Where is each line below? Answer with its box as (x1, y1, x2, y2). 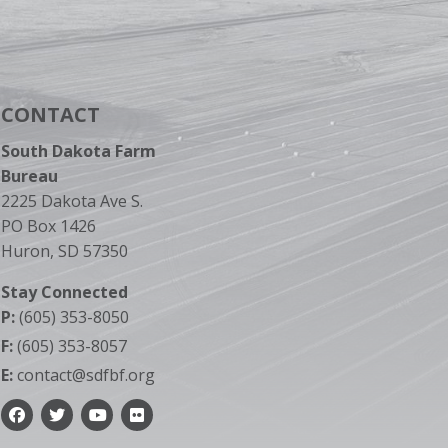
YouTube (88, 411, 158, 434)
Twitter (48, 411, 104, 434)
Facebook (8, 411, 81, 434)
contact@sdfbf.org (13, 363, 156, 386)
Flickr (128, 411, 168, 434)
